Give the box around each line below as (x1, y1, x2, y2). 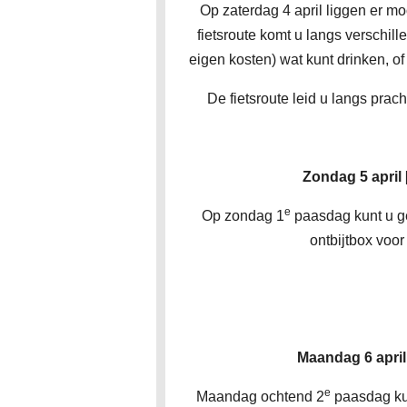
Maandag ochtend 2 (196, 388, 324, 404)
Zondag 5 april (302, 168, 405, 184)
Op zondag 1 (202, 207, 284, 223)
